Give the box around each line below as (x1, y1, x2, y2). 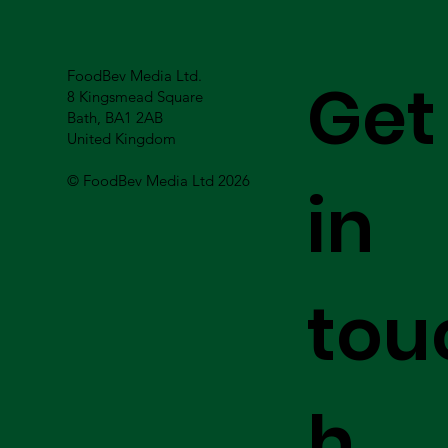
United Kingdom (67, 129, 177, 149)
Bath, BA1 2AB (67, 108, 164, 128)
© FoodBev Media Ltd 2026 (67, 171, 251, 191)
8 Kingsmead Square (67, 87, 204, 107)
